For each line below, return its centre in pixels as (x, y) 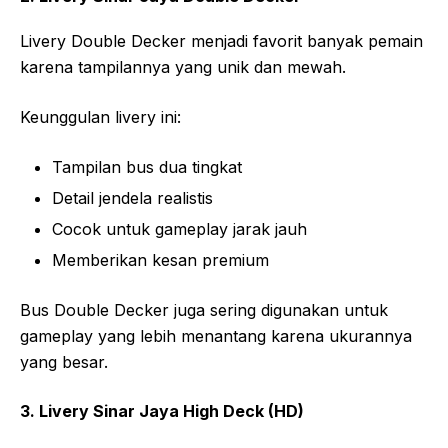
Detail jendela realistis (132, 198)
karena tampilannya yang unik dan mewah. (183, 67)
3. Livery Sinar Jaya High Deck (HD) (162, 411)
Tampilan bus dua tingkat (147, 167)
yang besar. (64, 362)
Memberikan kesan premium (160, 260)
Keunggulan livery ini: (100, 117)
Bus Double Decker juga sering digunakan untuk (204, 310)
